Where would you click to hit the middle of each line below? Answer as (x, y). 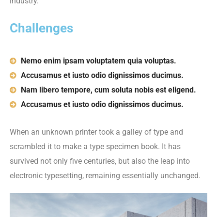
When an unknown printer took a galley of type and (96, 132)
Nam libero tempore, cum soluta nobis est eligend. (108, 90)
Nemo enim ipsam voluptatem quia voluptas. (98, 61)
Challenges (41, 28)
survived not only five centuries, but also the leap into (100, 161)
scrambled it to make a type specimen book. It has (95, 147)
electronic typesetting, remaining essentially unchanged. (105, 176)
